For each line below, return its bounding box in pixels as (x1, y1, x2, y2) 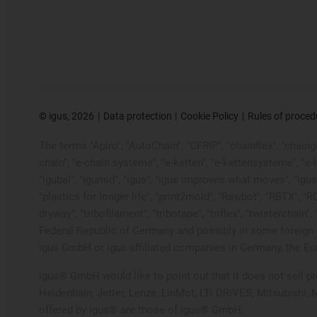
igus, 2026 (47, 110, 94, 122)
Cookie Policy (180, 110, 239, 122)
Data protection (103, 110, 172, 122)
